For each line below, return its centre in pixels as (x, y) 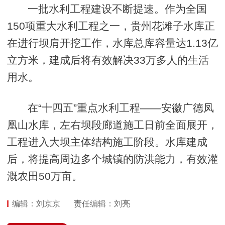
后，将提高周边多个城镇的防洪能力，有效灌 (112, 159)
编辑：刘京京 (36, 203)
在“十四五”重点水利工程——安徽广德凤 (121, 108)
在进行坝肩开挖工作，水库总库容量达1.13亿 (112, 43)
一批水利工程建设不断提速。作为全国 (117, 9)
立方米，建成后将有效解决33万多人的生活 (108, 60)
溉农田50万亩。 (44, 176)
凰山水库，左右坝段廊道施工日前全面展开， (112, 125)
